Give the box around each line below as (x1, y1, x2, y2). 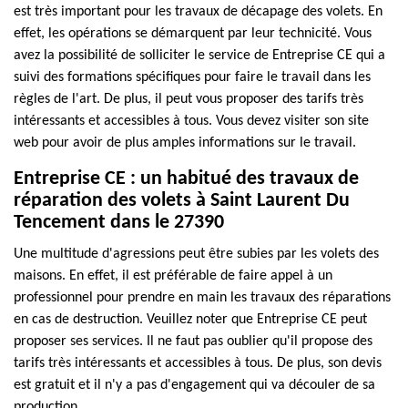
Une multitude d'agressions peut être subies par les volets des (14, 247, 379, 261)
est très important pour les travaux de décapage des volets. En (14, 5, 382, 19)
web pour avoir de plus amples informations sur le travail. (14, 136, 356, 150)
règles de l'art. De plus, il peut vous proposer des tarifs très (14, 92, 363, 107)
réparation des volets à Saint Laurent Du (14, 190, 350, 211)
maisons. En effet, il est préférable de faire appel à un (14, 269, 332, 283)
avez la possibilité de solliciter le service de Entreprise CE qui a (14, 48, 385, 63)
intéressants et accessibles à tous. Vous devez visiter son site (14, 114, 369, 128)
